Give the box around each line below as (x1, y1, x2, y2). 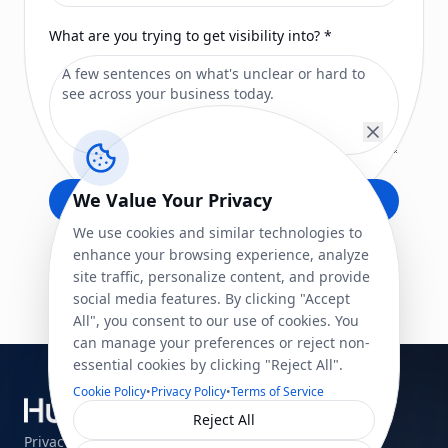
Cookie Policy (73, 383, 146, 400)
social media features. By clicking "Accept (73, 289, 350, 308)
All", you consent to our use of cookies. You (73, 311, 359, 330)
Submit (200, 191, 248, 210)
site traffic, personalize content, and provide (73, 267, 370, 286)
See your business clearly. (121, 402, 295, 421)
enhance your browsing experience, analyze (73, 245, 369, 264)
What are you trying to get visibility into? (49, 26, 320, 45)
